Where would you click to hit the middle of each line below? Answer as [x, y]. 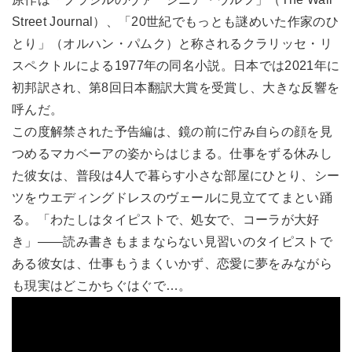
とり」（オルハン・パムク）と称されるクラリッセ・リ [172, 43]
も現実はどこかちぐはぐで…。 [102, 285]
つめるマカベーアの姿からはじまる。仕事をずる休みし [172, 153]
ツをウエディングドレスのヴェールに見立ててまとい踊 [172, 197]
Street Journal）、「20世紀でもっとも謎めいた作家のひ [175, 21]
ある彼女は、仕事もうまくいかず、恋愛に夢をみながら [172, 263]
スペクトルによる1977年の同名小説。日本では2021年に [176, 65]
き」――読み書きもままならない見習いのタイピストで [172, 241]
